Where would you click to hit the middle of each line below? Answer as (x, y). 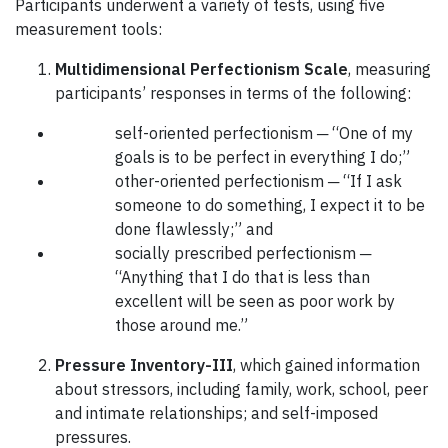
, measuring (389, 68)
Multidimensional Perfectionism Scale (201, 68)
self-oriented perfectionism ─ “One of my (264, 132)
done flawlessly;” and (194, 228)
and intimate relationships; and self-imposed (216, 412)
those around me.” (181, 324)
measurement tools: (88, 28)
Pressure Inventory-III (144, 364)
